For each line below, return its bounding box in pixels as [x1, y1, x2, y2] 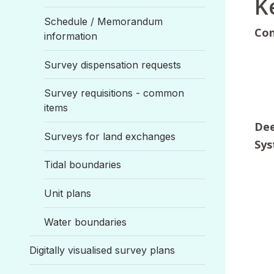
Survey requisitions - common [44, 87, 184, 100]
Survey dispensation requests [44, 58, 181, 71]
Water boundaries [44, 215, 127, 228]
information [44, 30, 97, 43]
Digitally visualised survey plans [29, 244, 175, 257]
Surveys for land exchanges [44, 130, 176, 143]
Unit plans [44, 187, 91, 199]
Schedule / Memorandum [44, 15, 163, 28]
